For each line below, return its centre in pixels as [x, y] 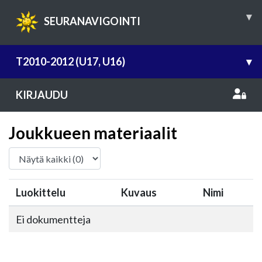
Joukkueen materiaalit [93, 133]
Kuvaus [139, 192]
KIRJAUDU [42, 95]
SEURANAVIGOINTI [92, 21]
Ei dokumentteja [53, 219]
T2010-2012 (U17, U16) [70, 61]
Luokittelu [41, 192]
